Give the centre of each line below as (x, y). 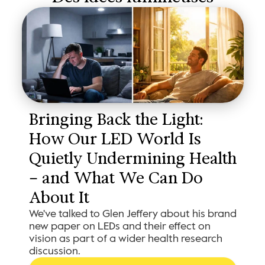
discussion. (54, 251)
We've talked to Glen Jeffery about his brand (132, 214)
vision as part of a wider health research (125, 239)
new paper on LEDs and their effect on (119, 226)
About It (59, 198)
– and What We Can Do (116, 178)
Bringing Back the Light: (116, 120)
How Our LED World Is (115, 139)
